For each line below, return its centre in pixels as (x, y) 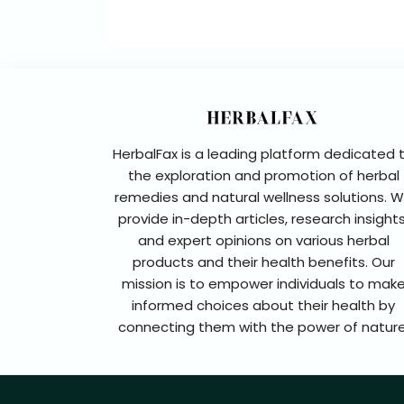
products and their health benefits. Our (263, 262)
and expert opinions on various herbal (263, 240)
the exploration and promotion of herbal (263, 175)
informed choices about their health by (263, 305)
